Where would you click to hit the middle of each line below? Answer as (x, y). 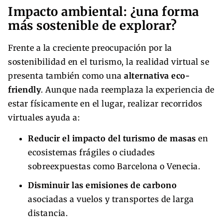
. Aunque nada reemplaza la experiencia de (128, 89)
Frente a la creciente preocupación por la (90, 48)
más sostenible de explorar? (93, 25)
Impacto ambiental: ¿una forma (104, 11)
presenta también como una (66, 75)
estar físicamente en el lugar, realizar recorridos (105, 103)
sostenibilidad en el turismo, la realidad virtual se (109, 61)
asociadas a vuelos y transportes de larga (111, 199)
